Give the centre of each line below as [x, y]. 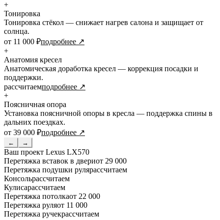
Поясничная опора [35, 104]
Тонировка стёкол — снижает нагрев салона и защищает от [104, 22]
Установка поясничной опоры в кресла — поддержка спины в [108, 113]
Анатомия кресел [33, 59]
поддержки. [24, 77]
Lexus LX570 [68, 152]
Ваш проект [25, 152]
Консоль [18, 178]
